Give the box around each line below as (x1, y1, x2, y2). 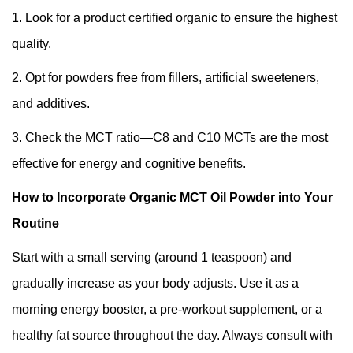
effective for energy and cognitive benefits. (12, 157, 246, 171)
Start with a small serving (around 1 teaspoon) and (12, 251, 292, 265)
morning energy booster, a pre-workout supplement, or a (12, 303, 322, 317)
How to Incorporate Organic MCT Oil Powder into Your (12, 191, 333, 205)
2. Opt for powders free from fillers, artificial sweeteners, (12, 71, 319, 85)
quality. (12, 37, 51, 51)
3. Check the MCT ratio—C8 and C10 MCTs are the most (12, 131, 328, 145)
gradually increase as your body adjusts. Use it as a (12, 277, 299, 291)
